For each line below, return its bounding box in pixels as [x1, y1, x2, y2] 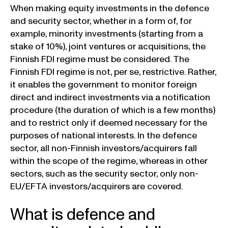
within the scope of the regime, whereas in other [10, 154, 208, 167]
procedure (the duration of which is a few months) [10, 103, 215, 117]
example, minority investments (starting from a [10, 27, 203, 40]
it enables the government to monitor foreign [10, 78, 197, 91]
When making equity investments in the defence [10, 2, 209, 15]
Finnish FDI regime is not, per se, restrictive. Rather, [10, 65, 216, 78]
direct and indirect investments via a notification [10, 91, 210, 104]
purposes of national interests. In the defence [10, 129, 197, 142]
